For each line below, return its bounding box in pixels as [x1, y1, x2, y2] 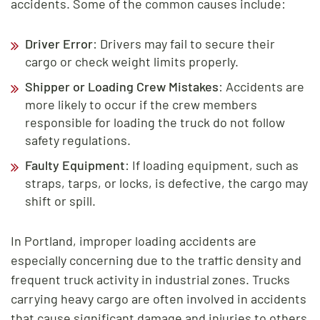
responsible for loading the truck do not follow [25, 114, 285, 130]
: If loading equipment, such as [125, 156, 299, 173]
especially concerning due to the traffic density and [11, 251, 301, 268]
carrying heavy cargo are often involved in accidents [11, 290, 306, 306]
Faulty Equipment [25, 156, 125, 173]
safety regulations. [25, 131, 131, 148]
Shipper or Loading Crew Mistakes [25, 78, 219, 94]
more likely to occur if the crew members [25, 96, 257, 112]
